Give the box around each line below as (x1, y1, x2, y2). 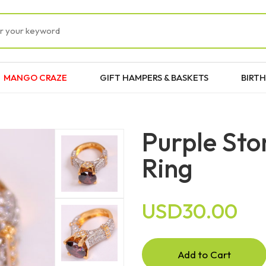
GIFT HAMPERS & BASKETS (100, 71, 208, 83)
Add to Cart (178, 248, 231, 261)
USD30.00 (142, 197, 237, 224)
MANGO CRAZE (4, 71, 67, 83)
